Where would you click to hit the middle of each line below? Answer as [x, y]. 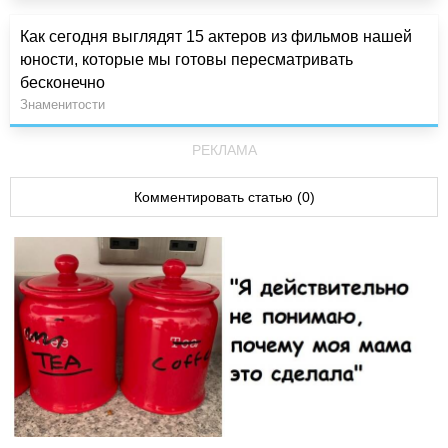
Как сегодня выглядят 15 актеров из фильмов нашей [216, 36]
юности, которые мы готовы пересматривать [186, 59]
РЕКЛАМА [224, 149]
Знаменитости [62, 104]
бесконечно [62, 82]
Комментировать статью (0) [224, 196]
